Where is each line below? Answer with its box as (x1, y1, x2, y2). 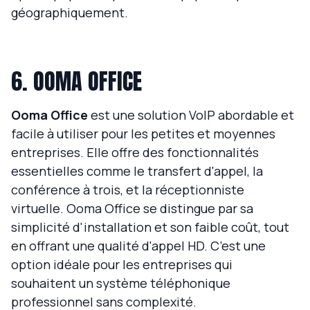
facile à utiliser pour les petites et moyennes (11, 125, 275, 143)
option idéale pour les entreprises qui (11, 256, 232, 273)
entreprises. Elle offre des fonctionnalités (11, 144, 259, 161)
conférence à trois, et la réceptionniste (11, 181, 244, 199)
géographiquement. (11, 4, 128, 21)
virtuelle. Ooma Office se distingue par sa (11, 200, 253, 217)
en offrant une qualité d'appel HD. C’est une (11, 237, 266, 255)
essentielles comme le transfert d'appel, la (11, 163, 263, 180)
